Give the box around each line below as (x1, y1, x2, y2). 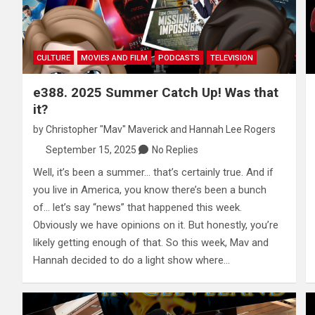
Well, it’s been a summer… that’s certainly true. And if (33, 165, 274, 179)
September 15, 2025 (45, 143, 136, 155)
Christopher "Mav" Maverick (46, 123, 168, 135)
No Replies (151, 143, 198, 155)
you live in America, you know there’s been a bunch (33, 183, 266, 196)
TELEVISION (210, 53, 253, 63)
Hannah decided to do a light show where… (33, 253, 230, 266)
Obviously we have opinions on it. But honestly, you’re (33, 218, 278, 231)
